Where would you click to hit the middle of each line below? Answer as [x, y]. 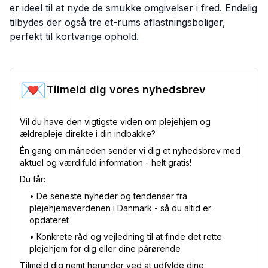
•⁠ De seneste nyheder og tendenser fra [108, 196]
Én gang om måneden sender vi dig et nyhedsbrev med [130, 151]
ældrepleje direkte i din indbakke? [88, 134]
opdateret [49, 220]
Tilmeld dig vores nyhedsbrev [126, 90]
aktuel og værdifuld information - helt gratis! [106, 163]
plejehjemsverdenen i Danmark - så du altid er [120, 208]
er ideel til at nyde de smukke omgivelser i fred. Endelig [133, 8]
